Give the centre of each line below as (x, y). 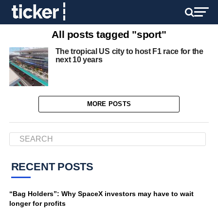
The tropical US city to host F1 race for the (129, 51)
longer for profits (37, 203)
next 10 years (79, 60)
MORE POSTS (109, 104)
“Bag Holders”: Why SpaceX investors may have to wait (101, 194)
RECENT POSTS (52, 167)
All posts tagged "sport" (109, 34)
